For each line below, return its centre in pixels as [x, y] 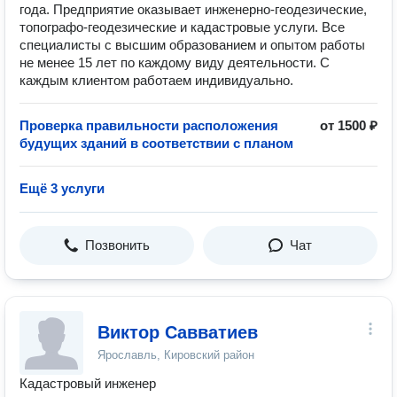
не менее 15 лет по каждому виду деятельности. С [175, 62]
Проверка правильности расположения [149, 125]
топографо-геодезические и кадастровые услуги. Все [182, 27]
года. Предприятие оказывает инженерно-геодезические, [193, 9]
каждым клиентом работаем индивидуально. [156, 80]
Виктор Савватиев [178, 332]
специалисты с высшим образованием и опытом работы [192, 45]
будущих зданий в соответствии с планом [156, 143]
